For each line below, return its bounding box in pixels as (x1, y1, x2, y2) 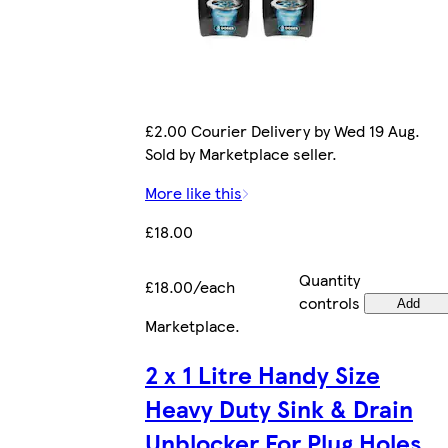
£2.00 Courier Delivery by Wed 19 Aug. (145, 118, 420, 142)
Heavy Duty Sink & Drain (145, 390, 413, 425)
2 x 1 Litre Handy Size (145, 356, 380, 391)
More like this (145, 180, 242, 204)
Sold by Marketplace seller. (145, 141, 337, 165)
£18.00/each (145, 274, 235, 298)
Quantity (298, 267, 360, 291)
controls (298, 290, 360, 314)
